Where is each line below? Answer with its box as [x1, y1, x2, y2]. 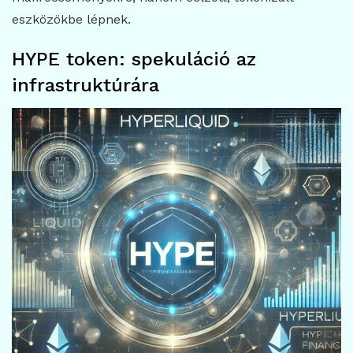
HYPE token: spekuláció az [12, 48, 256, 71]
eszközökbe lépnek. [12, 12, 131, 28]
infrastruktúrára [12, 74, 159, 97]
